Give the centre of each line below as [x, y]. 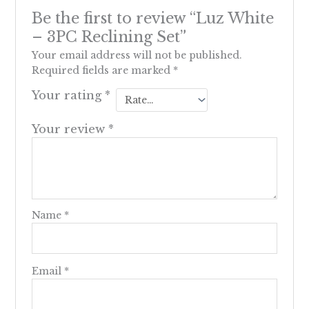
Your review [70, 130]
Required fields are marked [102, 71]
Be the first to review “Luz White [152, 19]
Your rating [68, 96]
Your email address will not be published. [137, 56]
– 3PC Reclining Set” [109, 37]
